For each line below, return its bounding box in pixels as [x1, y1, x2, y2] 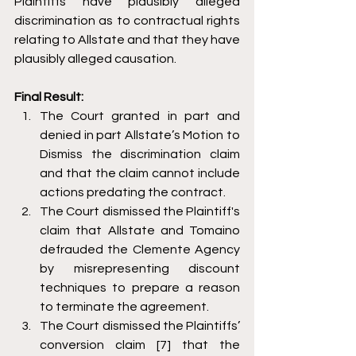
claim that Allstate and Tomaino [40, 224, 240, 238]
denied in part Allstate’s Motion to [40, 129, 240, 142]
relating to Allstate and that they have [14, 33, 240, 47]
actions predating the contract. [40, 186, 228, 199]
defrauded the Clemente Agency [40, 243, 240, 257]
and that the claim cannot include [40, 167, 240, 180]
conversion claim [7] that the [40, 339, 240, 352]
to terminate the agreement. [40, 300, 211, 314]
